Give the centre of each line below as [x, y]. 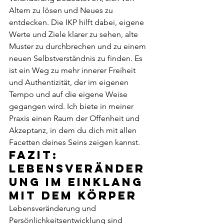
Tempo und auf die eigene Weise [69, 94]
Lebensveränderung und [53, 208]
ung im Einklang [78, 182]
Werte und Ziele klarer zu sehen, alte [74, 34]
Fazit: [36, 155]
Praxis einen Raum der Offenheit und [75, 118]
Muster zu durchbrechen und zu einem [78, 46]
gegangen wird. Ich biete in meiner [72, 106]
